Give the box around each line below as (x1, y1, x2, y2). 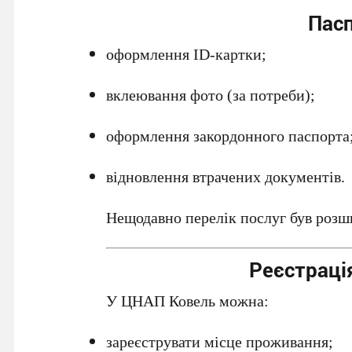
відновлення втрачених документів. (106, 166, 346, 188)
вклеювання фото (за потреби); (106, 84, 316, 106)
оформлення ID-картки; (106, 43, 267, 65)
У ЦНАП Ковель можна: (106, 290, 269, 312)
